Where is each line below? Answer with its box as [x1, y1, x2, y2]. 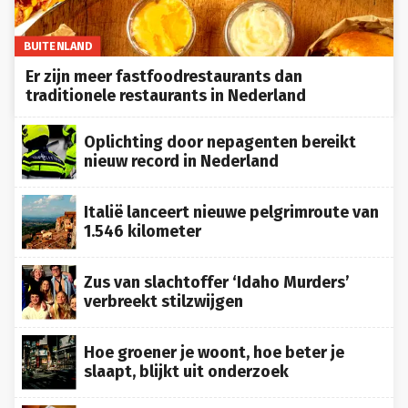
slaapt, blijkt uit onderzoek [84, 362, 289, 382]
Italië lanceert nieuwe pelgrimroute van [84, 202, 379, 223]
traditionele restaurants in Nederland [25, 86, 306, 107]
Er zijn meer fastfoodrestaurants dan [25, 66, 302, 87]
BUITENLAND [23, 39, 92, 54]
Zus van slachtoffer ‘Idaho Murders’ [84, 272, 350, 293]
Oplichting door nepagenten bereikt [84, 132, 356, 153]
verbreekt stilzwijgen [84, 291, 243, 312]
